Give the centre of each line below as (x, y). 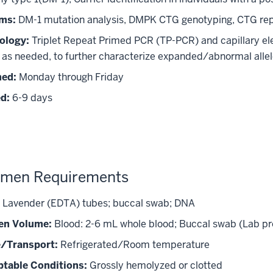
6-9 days (31, 97)
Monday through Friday (71, 77)
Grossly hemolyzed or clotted (155, 265)
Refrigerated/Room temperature (134, 244)
